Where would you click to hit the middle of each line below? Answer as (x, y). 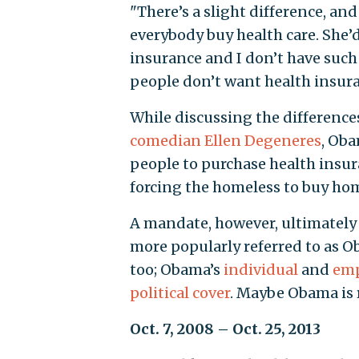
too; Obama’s (176, 270)
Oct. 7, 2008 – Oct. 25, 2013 (225, 329)
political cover (179, 293)
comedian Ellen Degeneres (225, 141)
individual (260, 270)
